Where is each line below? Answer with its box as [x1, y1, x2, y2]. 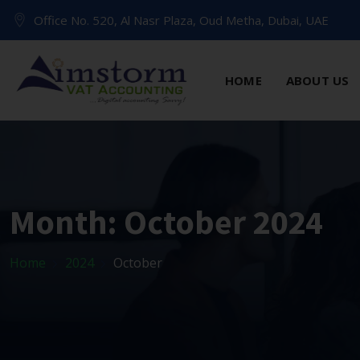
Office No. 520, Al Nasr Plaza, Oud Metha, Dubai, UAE [31, 12, 329, 28]
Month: [10, 201, 124, 243]
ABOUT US [285, 72, 350, 88]
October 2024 [124, 201, 323, 243]
